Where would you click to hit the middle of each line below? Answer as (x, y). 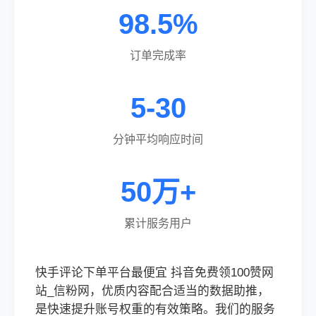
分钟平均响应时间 (158, 139)
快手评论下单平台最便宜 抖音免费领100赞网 (154, 273)
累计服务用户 (158, 223)
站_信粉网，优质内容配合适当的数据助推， (152, 291)
